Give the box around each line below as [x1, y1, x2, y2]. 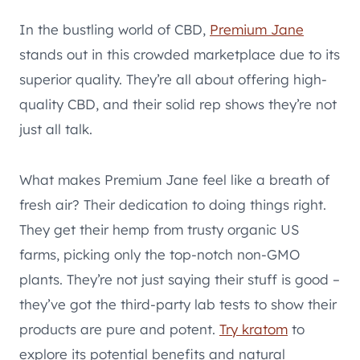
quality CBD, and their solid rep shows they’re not [19, 95, 337, 112]
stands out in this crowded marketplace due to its [19, 45, 340, 63]
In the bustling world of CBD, [19, 20, 210, 38]
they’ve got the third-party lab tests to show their [19, 295, 337, 313]
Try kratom [219, 320, 288, 337]
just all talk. [19, 120, 92, 137]
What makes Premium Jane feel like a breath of [19, 170, 329, 188]
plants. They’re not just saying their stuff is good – [19, 270, 340, 288]
